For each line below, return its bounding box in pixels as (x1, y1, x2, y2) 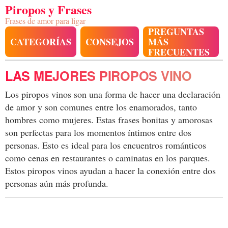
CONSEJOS (85, 35, 134, 48)
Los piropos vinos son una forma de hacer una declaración (5, 88, 220, 100)
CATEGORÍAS (10, 35, 71, 48)
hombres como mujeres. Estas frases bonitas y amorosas (5, 113, 213, 126)
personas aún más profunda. (5, 177, 108, 189)
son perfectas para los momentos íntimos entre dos (5, 126, 191, 138)
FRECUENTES (148, 45, 210, 59)
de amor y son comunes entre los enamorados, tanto (5, 101, 197, 113)
